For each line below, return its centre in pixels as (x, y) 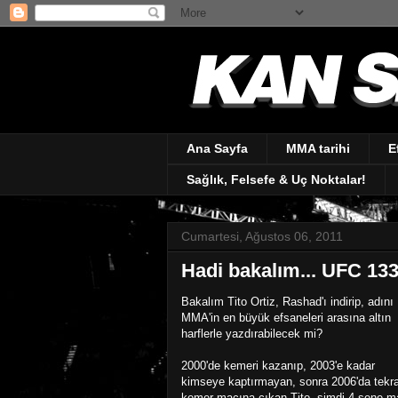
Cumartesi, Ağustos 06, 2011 (262, 236)
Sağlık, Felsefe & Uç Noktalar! (276, 180)
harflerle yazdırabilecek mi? (252, 333)
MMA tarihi (318, 149)
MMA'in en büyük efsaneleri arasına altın (286, 317)
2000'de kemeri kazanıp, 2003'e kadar (278, 365)
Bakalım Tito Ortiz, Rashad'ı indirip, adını (287, 301)
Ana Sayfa (217, 149)
